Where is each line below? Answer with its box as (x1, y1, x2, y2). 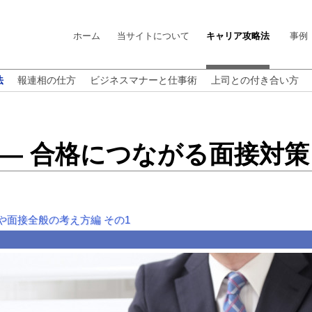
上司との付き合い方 (211, 75, 299, 86)
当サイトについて (117, 31, 189, 41)
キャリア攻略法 (206, 31, 270, 41)
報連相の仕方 (17, 75, 76, 86)
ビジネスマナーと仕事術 (90, 75, 197, 86)
